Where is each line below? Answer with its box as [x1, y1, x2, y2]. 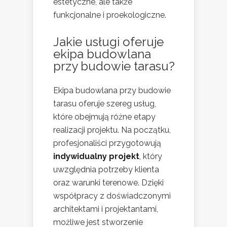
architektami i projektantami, [53, 204, 158, 214]
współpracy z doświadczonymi [53, 191, 171, 201]
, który [139, 151, 162, 161]
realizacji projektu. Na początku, [53, 125, 171, 135]
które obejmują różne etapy [53, 111, 156, 122]
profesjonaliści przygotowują [53, 138, 161, 148]
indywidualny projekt [53, 151, 139, 161]
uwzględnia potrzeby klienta [53, 164, 159, 174]
